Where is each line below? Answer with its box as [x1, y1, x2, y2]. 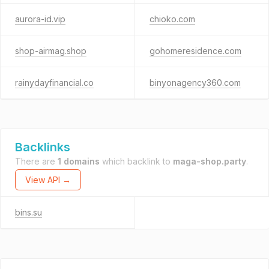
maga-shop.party [173, 156, 246, 166]
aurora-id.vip [15, 14, 65, 24]
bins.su [15, 207, 42, 217]
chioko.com [149, 14, 195, 24]
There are [15, 156, 58, 166]
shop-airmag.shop [15, 46, 86, 56]
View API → [25, 175, 71, 185]
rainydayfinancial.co [15, 77, 94, 88]
